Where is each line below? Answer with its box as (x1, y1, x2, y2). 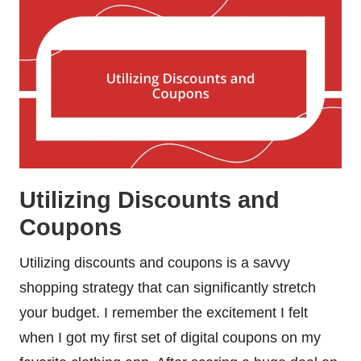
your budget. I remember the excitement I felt (19, 304, 308, 321)
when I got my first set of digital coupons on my (19, 329, 321, 346)
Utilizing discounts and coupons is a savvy (19, 254, 290, 271)
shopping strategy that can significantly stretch (19, 279, 316, 296)
